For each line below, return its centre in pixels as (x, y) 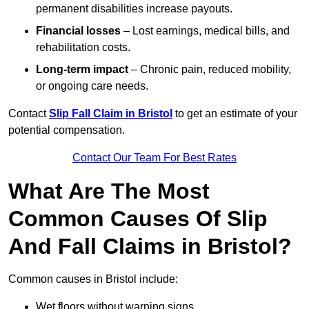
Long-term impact (82, 70)
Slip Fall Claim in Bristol (111, 114)
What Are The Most (109, 191)
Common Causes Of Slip (138, 219)
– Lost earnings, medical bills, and (205, 31)
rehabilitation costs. (83, 48)
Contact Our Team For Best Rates (154, 158)
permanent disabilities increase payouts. (134, 9)
